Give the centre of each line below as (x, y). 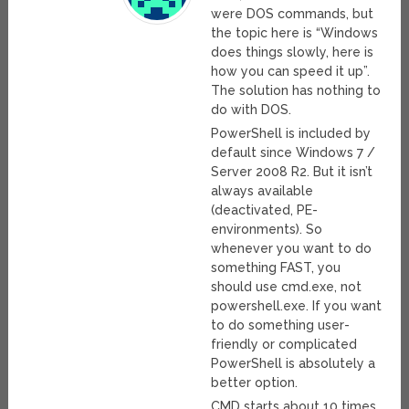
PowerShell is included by (291, 134)
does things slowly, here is (293, 52)
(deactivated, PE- (265, 210)
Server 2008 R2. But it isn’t (292, 172)
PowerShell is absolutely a (294, 364)
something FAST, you (276, 268)
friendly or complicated (284, 345)
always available (262, 191)
